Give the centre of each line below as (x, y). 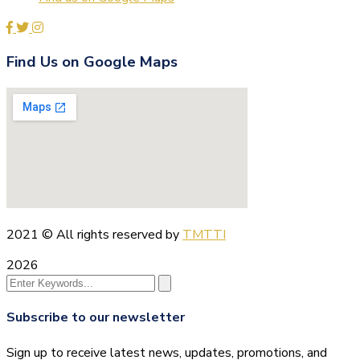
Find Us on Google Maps (92, 62)
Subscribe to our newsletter (96, 318)
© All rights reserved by (110, 235)
